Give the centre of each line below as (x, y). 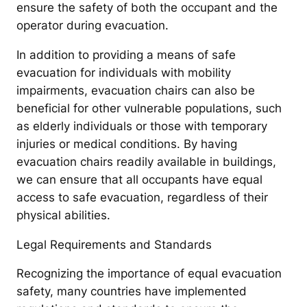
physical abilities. (63, 215)
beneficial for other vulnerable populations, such (149, 108)
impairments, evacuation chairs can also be (136, 90)
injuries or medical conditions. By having (127, 144)
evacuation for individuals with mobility (124, 72)
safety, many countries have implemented (132, 292)
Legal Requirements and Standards (114, 244)
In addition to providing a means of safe (126, 54)
